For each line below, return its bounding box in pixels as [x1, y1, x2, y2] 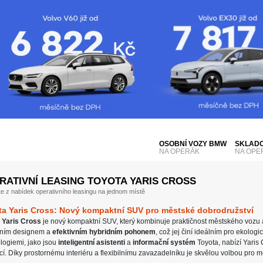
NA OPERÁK [159, 147, 200, 156]
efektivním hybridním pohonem [52, 228, 156, 236]
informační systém [133, 238, 195, 247]
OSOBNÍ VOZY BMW [159, 139, 227, 148]
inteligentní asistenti [58, 238, 125, 247]
